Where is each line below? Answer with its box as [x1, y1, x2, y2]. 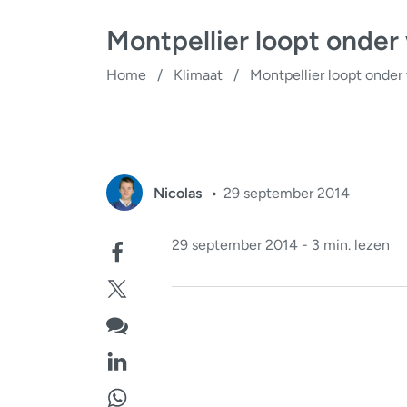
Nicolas [154, 184, 205, 202]
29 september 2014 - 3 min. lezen [172, 236, 390, 253]
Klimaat [174, 66, 223, 84]
